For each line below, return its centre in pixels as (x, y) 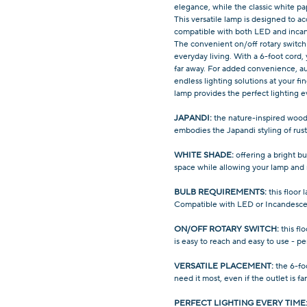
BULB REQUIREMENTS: (221, 192)
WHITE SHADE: (205, 155)
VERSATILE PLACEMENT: (224, 266)
